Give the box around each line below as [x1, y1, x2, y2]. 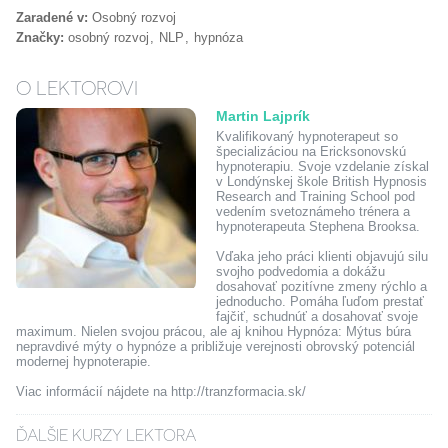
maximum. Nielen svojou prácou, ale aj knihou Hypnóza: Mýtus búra [15, 324, 411, 339]
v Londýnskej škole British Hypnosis [215, 174, 427, 189]
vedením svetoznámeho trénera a [215, 204, 410, 219]
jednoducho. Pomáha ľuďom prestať [215, 294, 424, 309]
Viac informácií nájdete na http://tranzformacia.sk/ [15, 384, 306, 399]
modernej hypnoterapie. [15, 354, 151, 369]
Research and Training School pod [215, 189, 415, 204]
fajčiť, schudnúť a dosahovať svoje [215, 309, 418, 324]
